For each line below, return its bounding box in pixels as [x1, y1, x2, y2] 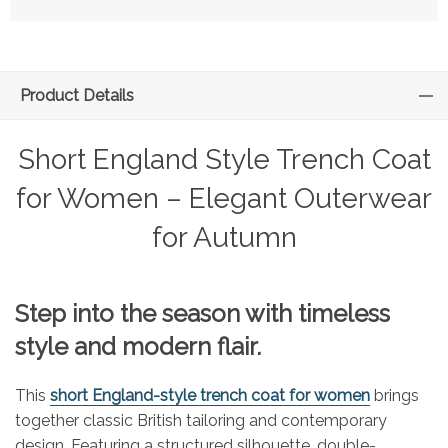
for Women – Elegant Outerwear [16, 181, 432, 215]
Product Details [20, 85, 134, 105]
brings [370, 385, 419, 405]
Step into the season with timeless [15, 298, 390, 328]
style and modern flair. [15, 331, 261, 361]
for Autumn [151, 220, 297, 254]
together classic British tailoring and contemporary [15, 410, 387, 430]
